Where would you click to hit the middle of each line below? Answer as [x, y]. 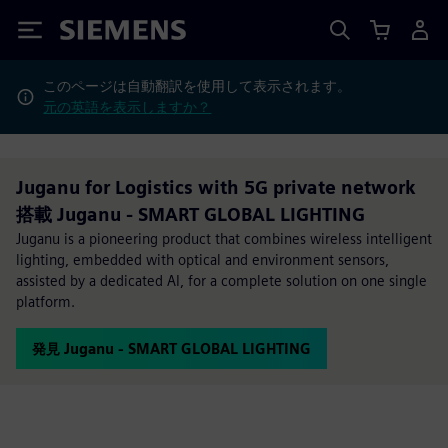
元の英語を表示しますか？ [127, 107]
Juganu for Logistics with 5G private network [215, 187]
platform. [45, 301]
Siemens [93, 33]
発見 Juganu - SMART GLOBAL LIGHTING [171, 348]
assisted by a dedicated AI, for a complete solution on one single [221, 280]
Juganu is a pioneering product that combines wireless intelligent [224, 238]
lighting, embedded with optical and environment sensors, [202, 259]
